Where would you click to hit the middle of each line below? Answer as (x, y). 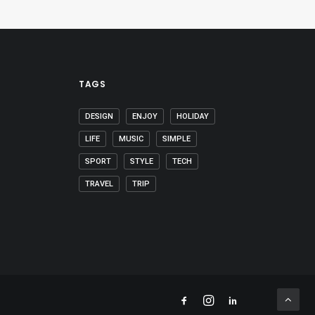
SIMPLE (176, 139)
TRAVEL (99, 184)
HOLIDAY (193, 116)
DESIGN (99, 116)
